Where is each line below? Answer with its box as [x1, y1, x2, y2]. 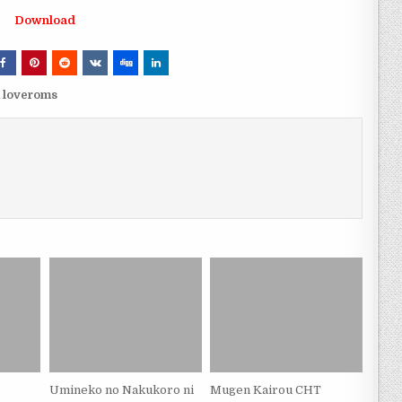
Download [14, 13, 76, 27]
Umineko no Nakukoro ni [48, 382, 194, 397]
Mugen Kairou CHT [210, 382, 322, 397]
